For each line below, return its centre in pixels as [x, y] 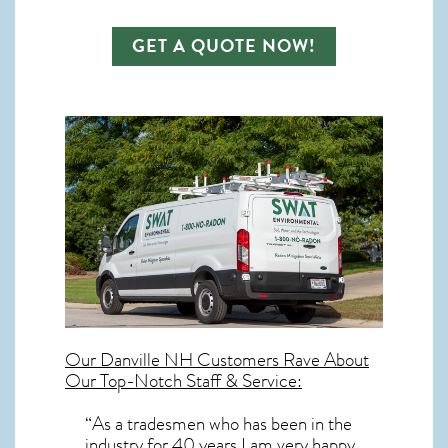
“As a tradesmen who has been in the [218, 423]
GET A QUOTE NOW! [224, 45]
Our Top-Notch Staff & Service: [183, 380]
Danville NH [146, 359]
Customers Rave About [281, 359]
